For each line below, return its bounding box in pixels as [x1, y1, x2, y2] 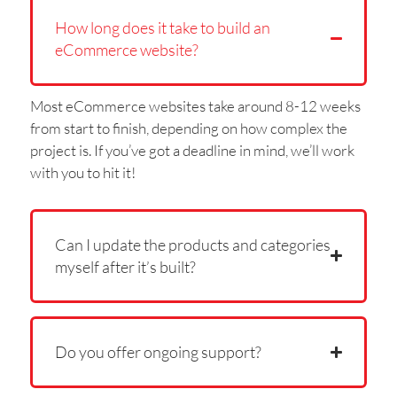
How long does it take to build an [54, 17, 270, 37]
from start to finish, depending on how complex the [29, 118, 347, 137]
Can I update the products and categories [54, 234, 331, 254]
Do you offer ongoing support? [54, 341, 261, 362]
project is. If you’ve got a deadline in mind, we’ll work [29, 140, 354, 160]
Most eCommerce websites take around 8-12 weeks [29, 96, 361, 115]
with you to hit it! [29, 162, 136, 182]
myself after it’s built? [54, 256, 196, 276]
